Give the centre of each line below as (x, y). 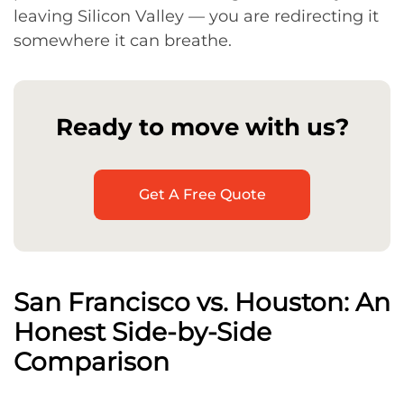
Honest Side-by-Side (142, 332)
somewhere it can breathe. (123, 41)
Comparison (92, 362)
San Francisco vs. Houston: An (202, 302)
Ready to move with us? (202, 127)
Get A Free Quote (202, 194)
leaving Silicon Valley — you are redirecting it (196, 16)
